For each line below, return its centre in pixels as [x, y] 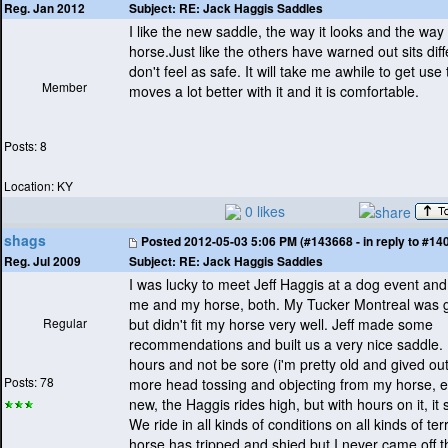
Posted [161, 241]
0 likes [265, 211]
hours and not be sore [201, 364]
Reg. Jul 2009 [42, 262]
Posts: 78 [29, 382]
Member [64, 87]
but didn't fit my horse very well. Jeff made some [281, 324]
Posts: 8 [25, 146]
